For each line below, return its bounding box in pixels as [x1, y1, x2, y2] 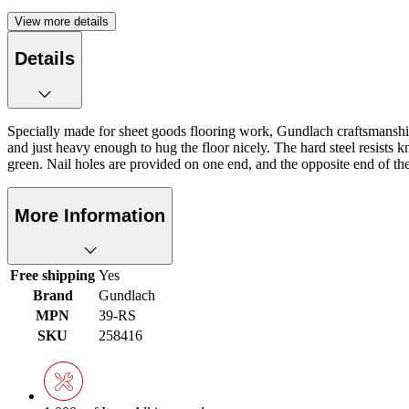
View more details [15, 14, 109, 28]
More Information [15, 204, 165, 225]
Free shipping [10, 267, 95, 284]
